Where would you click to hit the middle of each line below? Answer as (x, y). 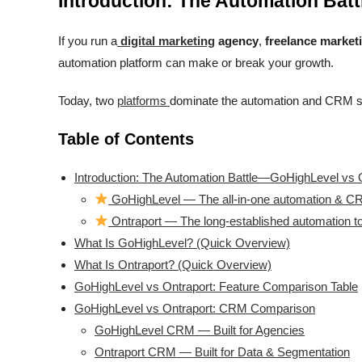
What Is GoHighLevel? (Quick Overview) (182, 242)
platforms (143, 100)
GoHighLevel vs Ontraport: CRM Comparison (195, 308)
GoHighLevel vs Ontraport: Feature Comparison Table (216, 286)
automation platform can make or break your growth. (196, 62)
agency (237, 40)
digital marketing (168, 40)
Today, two (88, 100)
